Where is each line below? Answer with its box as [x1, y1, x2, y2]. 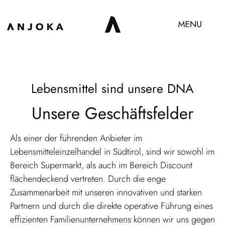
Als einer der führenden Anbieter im [10, 132, 142, 145]
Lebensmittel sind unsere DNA [31, 79, 194, 97]
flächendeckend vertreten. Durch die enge [10, 172, 166, 185]
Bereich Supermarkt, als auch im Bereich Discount [10, 159, 192, 172]
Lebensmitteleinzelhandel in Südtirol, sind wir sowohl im [10, 145, 214, 158]
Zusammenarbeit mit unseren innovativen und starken [10, 186, 202, 199]
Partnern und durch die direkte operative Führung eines [10, 199, 213, 212]
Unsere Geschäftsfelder [32, 101, 193, 125]
